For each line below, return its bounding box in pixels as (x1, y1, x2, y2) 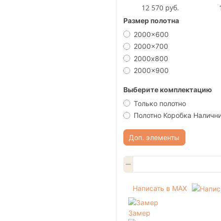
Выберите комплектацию (123, 85, 212, 94)
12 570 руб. (141, 2, 179, 12)
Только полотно (133, 99, 186, 108)
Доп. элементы (129, 133, 180, 142)
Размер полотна (123, 16, 179, 25)
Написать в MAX (132, 184, 187, 192)
